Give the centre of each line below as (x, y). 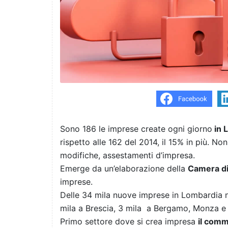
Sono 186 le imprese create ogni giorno (136, 129)
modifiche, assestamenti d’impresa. (129, 155)
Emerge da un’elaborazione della (124, 169)
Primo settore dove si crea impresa (129, 222)
